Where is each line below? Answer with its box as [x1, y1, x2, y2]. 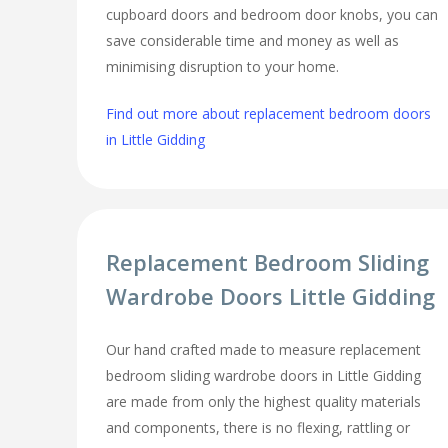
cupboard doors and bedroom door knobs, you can [106, 4, 439, 24]
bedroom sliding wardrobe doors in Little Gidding [106, 366, 422, 386]
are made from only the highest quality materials [106, 392, 422, 412]
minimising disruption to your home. [106, 56, 340, 76]
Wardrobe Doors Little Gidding [106, 281, 436, 312]
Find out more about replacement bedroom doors [106, 103, 432, 123]
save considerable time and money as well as [106, 30, 400, 50]
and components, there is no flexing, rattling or [106, 418, 411, 438]
